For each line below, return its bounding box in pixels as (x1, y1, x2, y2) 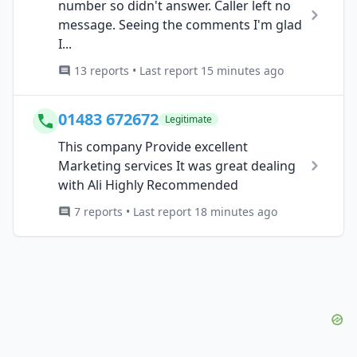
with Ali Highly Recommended (58, 175, 238, 194)
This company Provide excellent (58, 137, 248, 155)
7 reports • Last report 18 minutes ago (74, 203, 277, 219)
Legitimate (165, 112, 212, 126)
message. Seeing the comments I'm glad (58, 15, 302, 33)
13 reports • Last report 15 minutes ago (74, 62, 284, 78)
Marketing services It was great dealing (58, 156, 296, 175)
